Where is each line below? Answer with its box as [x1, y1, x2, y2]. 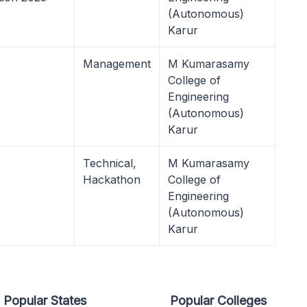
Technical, [83, 156, 136, 170]
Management [83, 57, 151, 71]
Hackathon [83, 173, 140, 186]
